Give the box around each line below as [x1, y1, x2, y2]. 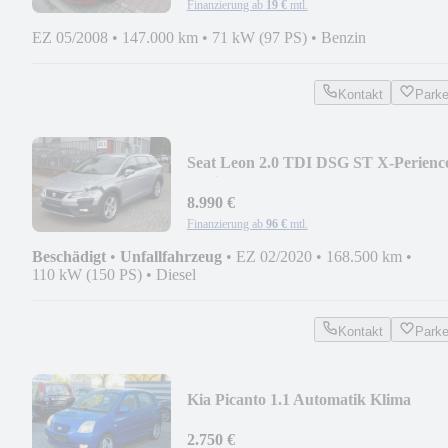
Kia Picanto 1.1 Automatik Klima [186, 390, 411, 408]
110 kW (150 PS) [32, 265, 142, 283]
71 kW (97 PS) [212, 28, 307, 46]
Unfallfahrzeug [120, 247, 222, 265]
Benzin [321, 28, 366, 46]
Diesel [156, 265, 196, 283]
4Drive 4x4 [186, 173, 261, 191]
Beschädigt [32, 247, 106, 265]
